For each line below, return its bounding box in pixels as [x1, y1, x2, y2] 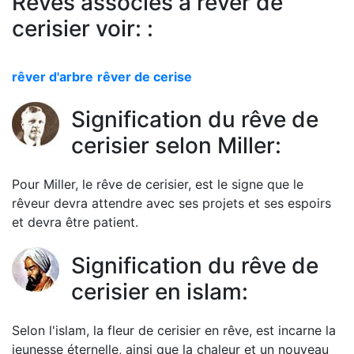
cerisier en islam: [71, 277, 248, 305]
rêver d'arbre [12, 69, 93, 85]
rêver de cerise [97, 69, 192, 85]
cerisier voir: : [12, 15, 153, 42]
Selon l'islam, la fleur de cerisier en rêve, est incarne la [12, 322, 336, 338]
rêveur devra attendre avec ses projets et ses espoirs [12, 195, 331, 212]
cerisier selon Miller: [71, 132, 281, 160]
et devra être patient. [12, 214, 138, 231]
